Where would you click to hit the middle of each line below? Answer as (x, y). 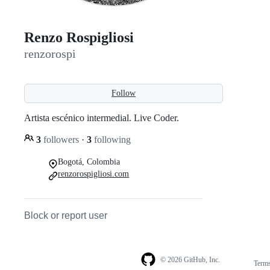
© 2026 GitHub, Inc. (190, 260)
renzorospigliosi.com (93, 174)
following (111, 139)
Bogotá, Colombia (89, 162)
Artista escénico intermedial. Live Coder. (102, 118)
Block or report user (66, 215)
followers (61, 139)
